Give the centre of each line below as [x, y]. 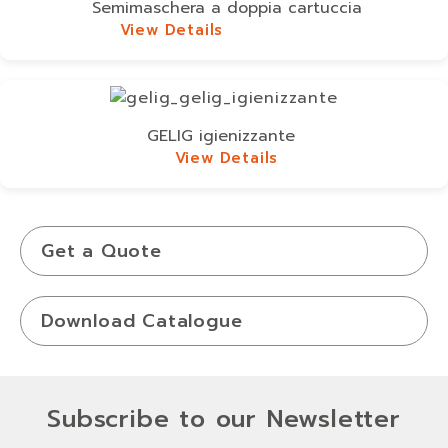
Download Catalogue [142, 320]
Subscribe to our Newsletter [224, 418]
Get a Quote [101, 250]
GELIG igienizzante [220, 135]
